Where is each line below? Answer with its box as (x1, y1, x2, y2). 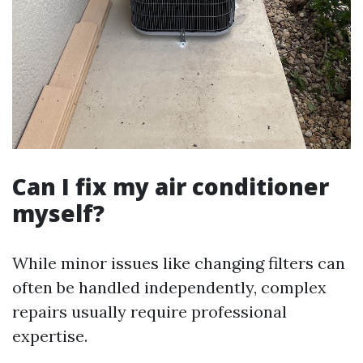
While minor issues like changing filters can (12, 253, 345, 274)
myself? (12, 198, 105, 229)
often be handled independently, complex (12, 277, 327, 298)
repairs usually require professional (12, 301, 287, 322)
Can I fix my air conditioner (12, 171, 329, 203)
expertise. (12, 326, 88, 347)
